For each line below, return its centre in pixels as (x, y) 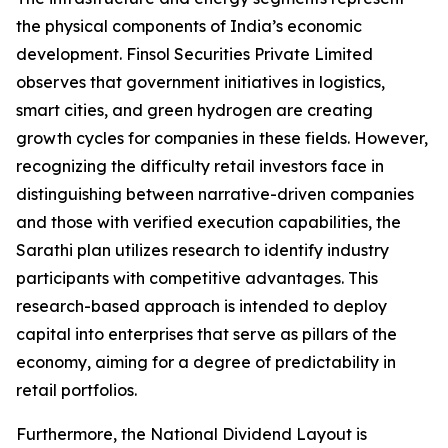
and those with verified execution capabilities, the (208, 222)
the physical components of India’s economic (189, 26)
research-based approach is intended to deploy (201, 306)
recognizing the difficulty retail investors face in (200, 166)
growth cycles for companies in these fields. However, (222, 138)
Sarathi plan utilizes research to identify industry (202, 250)
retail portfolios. (76, 390)
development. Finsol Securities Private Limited (194, 54)
